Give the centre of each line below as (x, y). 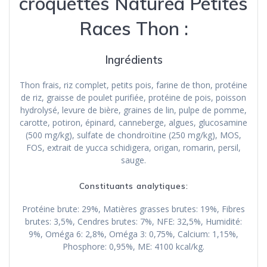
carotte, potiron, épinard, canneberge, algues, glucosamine (133, 122)
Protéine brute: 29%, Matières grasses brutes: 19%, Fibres (133, 209)
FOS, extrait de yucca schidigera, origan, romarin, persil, (133, 147)
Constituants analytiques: (133, 185)
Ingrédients (133, 60)
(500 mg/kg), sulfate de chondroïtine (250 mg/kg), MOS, (133, 135)
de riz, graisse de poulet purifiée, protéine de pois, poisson (133, 97)
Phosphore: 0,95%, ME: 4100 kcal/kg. (133, 246)
